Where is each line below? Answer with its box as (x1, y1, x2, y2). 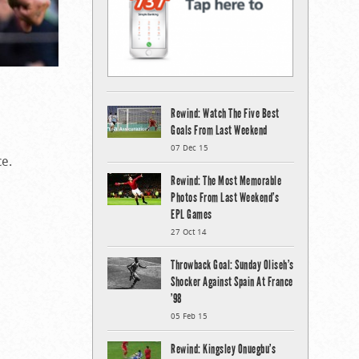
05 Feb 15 (171, 310, 208, 321)
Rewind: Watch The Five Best (171, 105, 280, 121)
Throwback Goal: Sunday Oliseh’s (171, 256, 294, 272)
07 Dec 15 (171, 142, 208, 153)
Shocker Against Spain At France (171, 273, 293, 289)
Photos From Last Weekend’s (171, 189, 279, 205)
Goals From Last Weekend (171, 122, 268, 138)
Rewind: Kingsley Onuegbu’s (171, 341, 276, 357)
